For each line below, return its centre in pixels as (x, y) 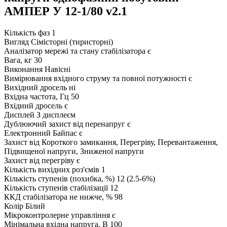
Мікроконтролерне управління (57, 215)
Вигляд (16, 42)
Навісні (58, 69)
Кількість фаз (27, 32)
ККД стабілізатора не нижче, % (58, 197)
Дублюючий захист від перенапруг (65, 124)
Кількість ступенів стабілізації (56, 187)
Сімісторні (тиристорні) (72, 42)
